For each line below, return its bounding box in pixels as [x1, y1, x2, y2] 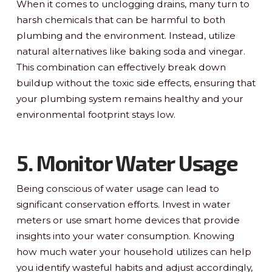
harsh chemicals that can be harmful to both [16, 13, 225, 25]
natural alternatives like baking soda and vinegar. [16, 45, 245, 57]
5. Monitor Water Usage [16, 149, 238, 175]
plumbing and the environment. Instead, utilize [16, 29, 236, 41]
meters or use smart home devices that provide [16, 214, 240, 226]
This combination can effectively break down [16, 61, 226, 73]
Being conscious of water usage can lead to [16, 182, 219, 194]
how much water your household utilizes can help [16, 245, 251, 257]
